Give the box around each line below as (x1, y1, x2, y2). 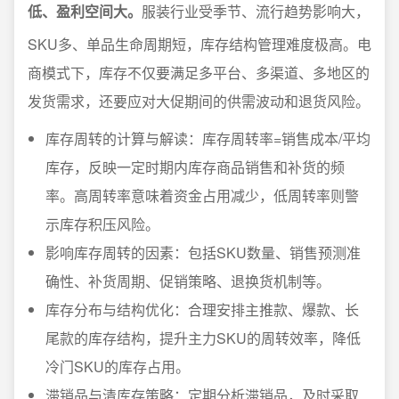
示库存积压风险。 (45, 214, 159, 235)
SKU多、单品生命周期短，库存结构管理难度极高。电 (28, 34, 371, 55)
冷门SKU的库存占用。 (45, 356, 190, 378)
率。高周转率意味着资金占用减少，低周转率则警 (45, 185, 359, 207)
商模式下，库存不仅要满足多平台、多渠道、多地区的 (28, 62, 370, 84)
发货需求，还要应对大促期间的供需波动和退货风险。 (28, 91, 370, 112)
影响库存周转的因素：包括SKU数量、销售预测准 (45, 242, 361, 264)
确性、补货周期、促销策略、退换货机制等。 (45, 271, 330, 292)
